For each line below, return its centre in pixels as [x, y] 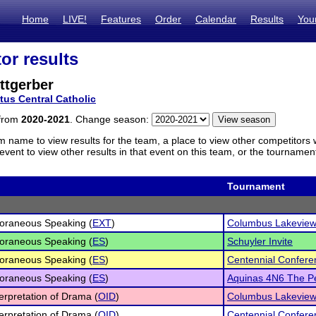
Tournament [256, 186]
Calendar [216, 19]
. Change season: [111, 119]
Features [121, 19]
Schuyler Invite [260, 241]
